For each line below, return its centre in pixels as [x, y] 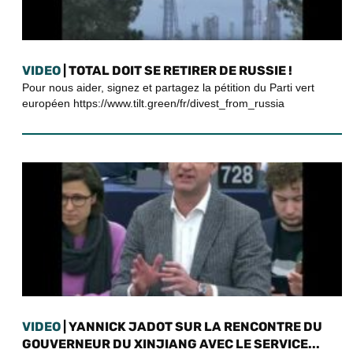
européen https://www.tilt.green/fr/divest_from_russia [153, 104]
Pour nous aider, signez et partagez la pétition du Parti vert [168, 88]
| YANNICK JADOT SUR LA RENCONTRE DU [191, 327]
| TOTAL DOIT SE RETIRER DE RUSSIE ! [176, 71]
